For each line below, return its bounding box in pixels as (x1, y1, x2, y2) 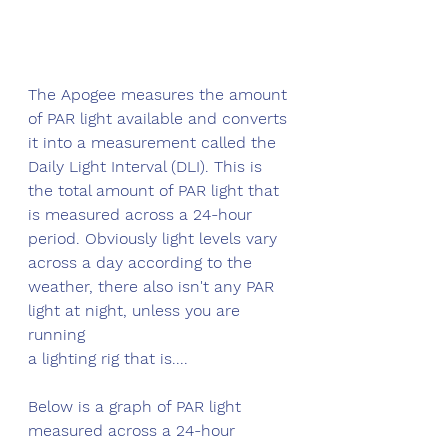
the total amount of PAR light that (28, 180, 284, 200)
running (28, 324, 90, 344)
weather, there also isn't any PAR (28, 276, 279, 296)
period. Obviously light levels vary (28, 228, 282, 248)
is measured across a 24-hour (28, 204, 257, 224)
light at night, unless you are (28, 300, 245, 320)
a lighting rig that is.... (28, 348, 188, 368)
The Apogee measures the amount (28, 84, 292, 104)
